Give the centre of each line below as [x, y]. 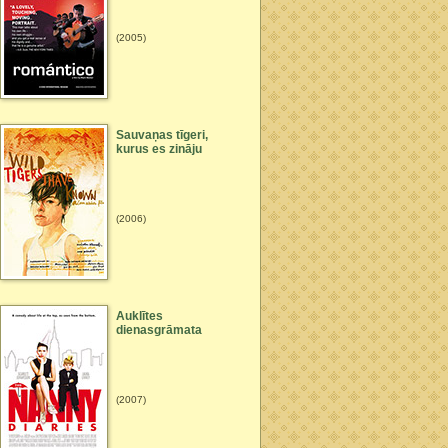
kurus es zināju [159, 149]
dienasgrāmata [159, 330]
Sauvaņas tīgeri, [162, 135]
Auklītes [139, 316]
